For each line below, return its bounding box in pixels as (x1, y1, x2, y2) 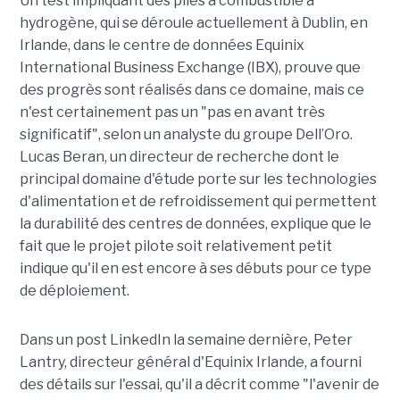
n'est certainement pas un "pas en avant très (19, 104, 325, 121)
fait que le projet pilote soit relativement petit (19, 237, 332, 255)
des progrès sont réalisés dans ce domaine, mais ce (19, 81, 364, 99)
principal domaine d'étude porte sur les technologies (19, 171, 377, 188)
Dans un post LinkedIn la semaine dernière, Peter (19, 331, 353, 349)
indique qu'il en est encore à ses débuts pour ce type (19, 260, 371, 278)
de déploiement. (19, 282, 129, 300)
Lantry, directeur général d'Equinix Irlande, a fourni (19, 354, 362, 371)
